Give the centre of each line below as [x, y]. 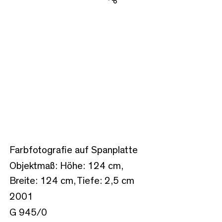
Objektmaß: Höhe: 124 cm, [66, 166]
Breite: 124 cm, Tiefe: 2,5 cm [72, 181]
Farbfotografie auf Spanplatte [74, 150]
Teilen [122, 11]
